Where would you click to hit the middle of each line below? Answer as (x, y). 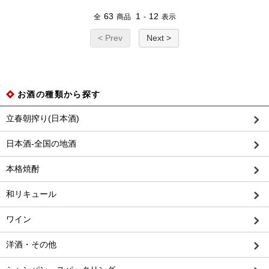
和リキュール (31, 194)
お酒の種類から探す (59, 95)
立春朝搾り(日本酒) (43, 119)
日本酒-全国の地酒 (41, 144)
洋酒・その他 (31, 245)
